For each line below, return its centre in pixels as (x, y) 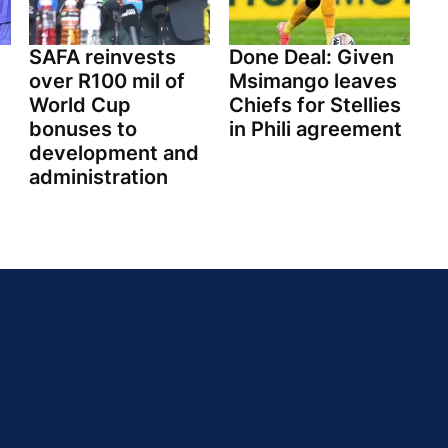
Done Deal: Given (311, 57)
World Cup (80, 105)
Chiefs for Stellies (314, 105)
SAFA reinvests (102, 57)
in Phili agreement (315, 129)
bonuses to (83, 129)
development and (114, 153)
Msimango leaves (312, 81)
